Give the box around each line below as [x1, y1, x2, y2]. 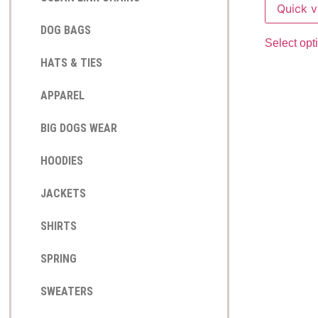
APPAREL [40, 89, 84, 102]
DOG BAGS [40, 23, 91, 37]
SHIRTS [40, 219, 77, 233]
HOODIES [40, 154, 83, 168]
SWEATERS [40, 285, 93, 298]
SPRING [40, 252, 77, 265]
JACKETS [40, 187, 86, 200]
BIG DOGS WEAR [40, 121, 117, 135]
